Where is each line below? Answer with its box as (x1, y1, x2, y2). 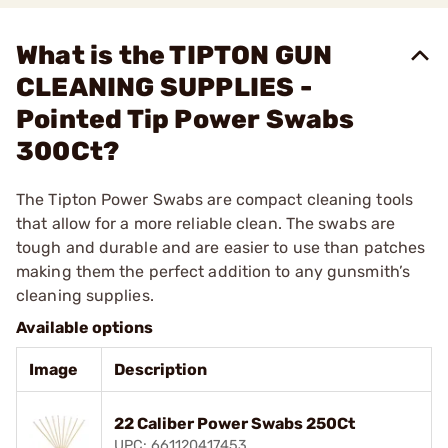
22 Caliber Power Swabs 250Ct (114, 414, 355, 433)
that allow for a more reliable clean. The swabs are (16, 214, 396, 233)
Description (114, 360, 207, 379)
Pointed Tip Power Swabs (16, 104, 355, 135)
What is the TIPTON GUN (16, 40, 333, 71)
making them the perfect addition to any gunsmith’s (16, 262, 411, 281)
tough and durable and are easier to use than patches (16, 238, 426, 257)
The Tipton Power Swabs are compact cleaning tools (16, 190, 413, 209)
